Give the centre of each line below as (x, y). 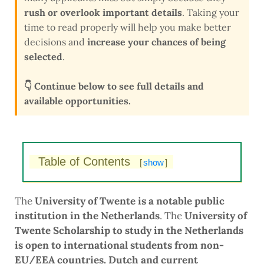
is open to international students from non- (119, 245)
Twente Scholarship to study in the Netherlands (129, 231)
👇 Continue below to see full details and (114, 86)
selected (43, 57)
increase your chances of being (156, 42)
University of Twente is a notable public (130, 201)
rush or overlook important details (103, 13)
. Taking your (211, 13)
